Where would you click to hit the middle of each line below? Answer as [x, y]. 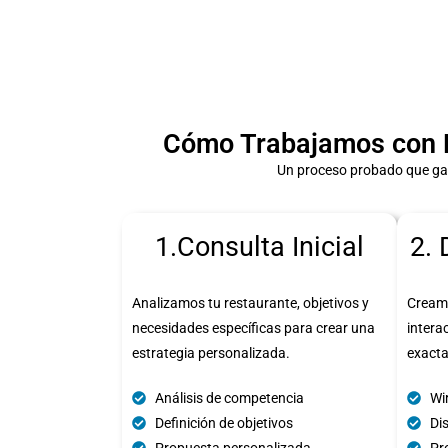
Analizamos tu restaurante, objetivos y [250, 302]
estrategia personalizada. [211, 352]
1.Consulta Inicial [259, 246]
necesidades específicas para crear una [253, 327]
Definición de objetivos [223, 422]
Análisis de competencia [229, 397]
